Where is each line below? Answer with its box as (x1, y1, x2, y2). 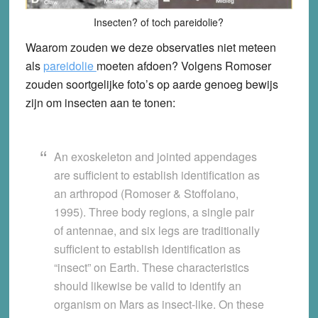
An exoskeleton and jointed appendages (53, 148, 257, 165)
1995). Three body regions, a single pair (53, 204, 254, 221)
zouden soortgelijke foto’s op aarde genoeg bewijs (25, 76, 278, 93)
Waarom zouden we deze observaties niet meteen (25, 39, 276, 56)
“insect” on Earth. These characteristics (53, 259, 249, 276)
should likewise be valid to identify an (53, 278, 241, 295)
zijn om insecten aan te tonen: (25, 94, 175, 111)
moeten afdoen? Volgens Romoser (96, 57, 271, 75)
